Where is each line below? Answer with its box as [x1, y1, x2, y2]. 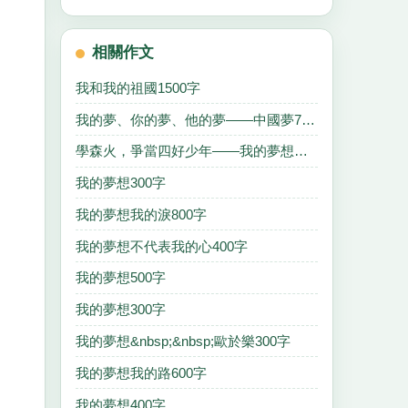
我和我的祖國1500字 [76, 79, 200, 96]
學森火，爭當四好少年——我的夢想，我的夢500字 [294, 143, 308, 159]
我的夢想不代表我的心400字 [76, 238, 248, 254]
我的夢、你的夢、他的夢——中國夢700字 [301, 111, 315, 127]
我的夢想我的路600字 [76, 364, 207, 381]
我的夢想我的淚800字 [76, 206, 207, 222]
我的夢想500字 [76, 270, 166, 286]
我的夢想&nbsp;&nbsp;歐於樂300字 [76, 333, 291, 349]
